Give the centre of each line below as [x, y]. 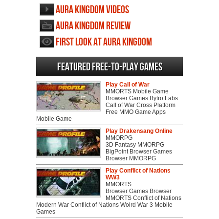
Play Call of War [128, 85]
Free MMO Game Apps [136, 112]
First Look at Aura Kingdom [104, 43]
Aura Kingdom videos [92, 10]
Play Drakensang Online [139, 131]
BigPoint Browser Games [139, 152]
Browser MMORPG [131, 159]
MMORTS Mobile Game [137, 92]
